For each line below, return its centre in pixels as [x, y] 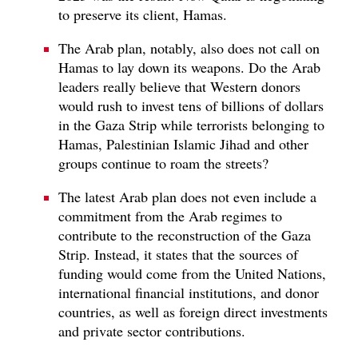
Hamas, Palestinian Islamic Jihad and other [183, 143]
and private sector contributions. [152, 330]
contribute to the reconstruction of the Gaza [185, 235]
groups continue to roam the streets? [163, 163]
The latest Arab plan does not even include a [187, 196]
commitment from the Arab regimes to [170, 215]
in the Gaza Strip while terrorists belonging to [191, 124]
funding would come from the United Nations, [192, 273]
